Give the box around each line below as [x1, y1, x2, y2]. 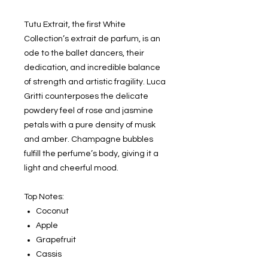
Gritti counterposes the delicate [24, 92, 148, 101]
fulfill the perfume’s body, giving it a [24, 150, 159, 159]
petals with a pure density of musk [24, 121, 156, 130]
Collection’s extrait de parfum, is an [24, 35, 160, 44]
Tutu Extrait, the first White [24, 20, 126, 29]
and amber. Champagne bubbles [24, 135, 153, 144]
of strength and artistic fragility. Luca [24, 78, 166, 87]
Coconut [36, 207, 69, 216]
